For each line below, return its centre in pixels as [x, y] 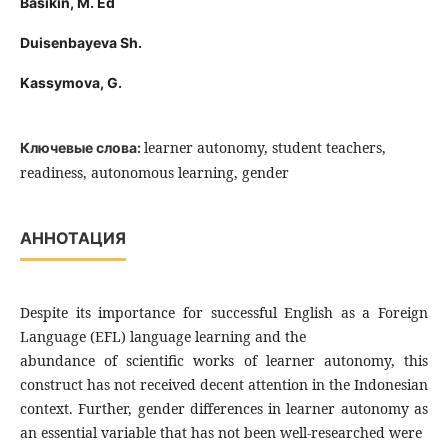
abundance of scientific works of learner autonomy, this [224, 361]
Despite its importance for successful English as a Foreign [224, 313]
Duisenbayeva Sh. [80, 43]
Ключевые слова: [81, 148]
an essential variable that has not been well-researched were [220, 433]
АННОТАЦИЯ [72, 238]
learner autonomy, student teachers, [264, 148]
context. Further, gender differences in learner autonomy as [224, 409]
